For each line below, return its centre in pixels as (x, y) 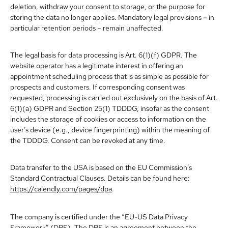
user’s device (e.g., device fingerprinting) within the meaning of (110, 129)
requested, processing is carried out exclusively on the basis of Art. (114, 97)
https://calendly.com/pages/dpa (61, 188)
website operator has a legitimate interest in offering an (97, 65)
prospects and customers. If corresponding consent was (97, 87)
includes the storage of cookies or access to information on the (108, 119)
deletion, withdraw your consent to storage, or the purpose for (108, 6)
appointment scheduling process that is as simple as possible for (109, 76)
